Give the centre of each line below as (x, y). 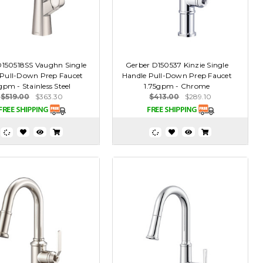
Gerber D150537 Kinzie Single (177, 65)
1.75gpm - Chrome (177, 86)
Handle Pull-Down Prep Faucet (177, 76)
